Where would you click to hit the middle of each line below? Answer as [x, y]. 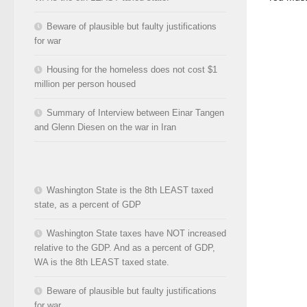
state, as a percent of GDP [88, 204]
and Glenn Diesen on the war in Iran [105, 127]
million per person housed [85, 84]
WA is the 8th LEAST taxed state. [102, 262]
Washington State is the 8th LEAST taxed [130, 190]
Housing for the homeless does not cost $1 [132, 69]
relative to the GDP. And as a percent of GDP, [125, 247]
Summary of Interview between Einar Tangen [135, 112]
